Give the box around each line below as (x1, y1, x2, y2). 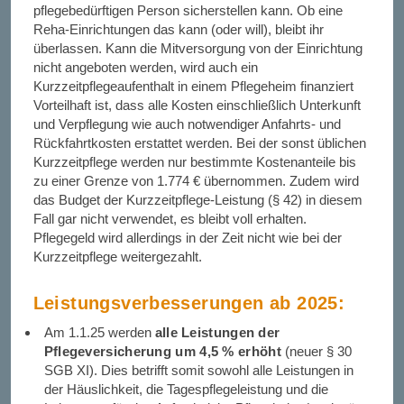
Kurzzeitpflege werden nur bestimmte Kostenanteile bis (32, 154, 356, 170)
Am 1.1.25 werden (43, 325, 155, 340)
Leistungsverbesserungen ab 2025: (32, 293, 345, 314)
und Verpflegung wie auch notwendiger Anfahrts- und (32, 116, 341, 132)
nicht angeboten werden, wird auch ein (32, 60, 258, 75)
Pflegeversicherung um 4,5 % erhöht (43, 344, 281, 359)
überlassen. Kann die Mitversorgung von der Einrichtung (32, 41, 363, 56)
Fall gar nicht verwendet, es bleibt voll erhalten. (32, 211, 307, 226)
